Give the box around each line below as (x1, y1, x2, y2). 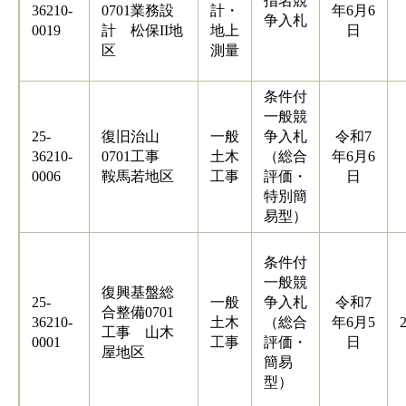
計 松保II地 (101, 22, 183, 38)
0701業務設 (101, 2, 174, 18)
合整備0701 (101, 304, 174, 320)
